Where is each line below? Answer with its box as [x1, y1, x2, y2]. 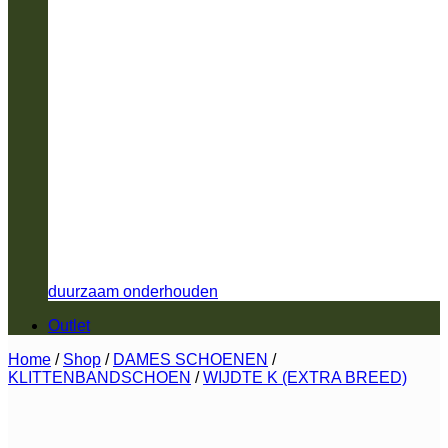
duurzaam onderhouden [48, 282, 218, 300]
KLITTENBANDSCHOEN [8, 368, 191, 386]
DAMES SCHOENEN [113, 350, 268, 368]
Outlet [48, 316, 90, 334]
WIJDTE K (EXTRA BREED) [203, 368, 407, 386]
